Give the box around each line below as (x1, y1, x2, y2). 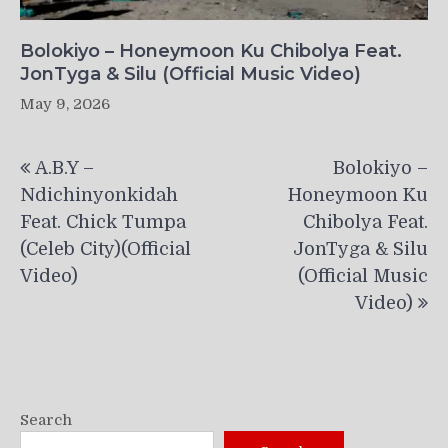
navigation (19, 168, 157, 198)
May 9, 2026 (20, 94, 110, 113)
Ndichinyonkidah (20, 184, 178, 205)
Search (20, 411, 72, 430)
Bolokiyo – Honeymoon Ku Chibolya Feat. (20, 39, 402, 62)
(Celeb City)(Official (20, 238, 191, 259)
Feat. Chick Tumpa (20, 211, 186, 232)
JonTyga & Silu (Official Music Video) (20, 62, 361, 85)
